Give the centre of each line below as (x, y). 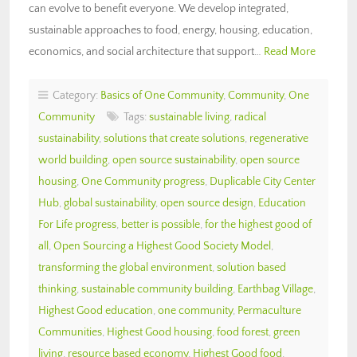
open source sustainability (174, 160)
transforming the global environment (125, 267)
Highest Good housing (159, 332)
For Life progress (77, 224)
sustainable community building (157, 289)
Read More (290, 51)
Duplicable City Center (263, 181)
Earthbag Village (275, 289)
